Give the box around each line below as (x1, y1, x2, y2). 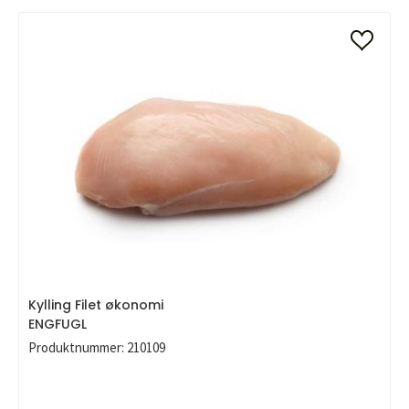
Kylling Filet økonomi (28, 296, 163, 314)
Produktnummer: (28, 339, 124, 356)
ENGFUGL (28, 315, 87, 333)
